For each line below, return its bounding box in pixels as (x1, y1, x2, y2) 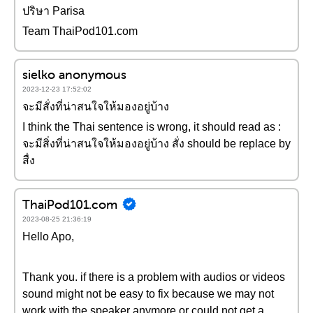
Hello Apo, (22, 231, 74, 242)
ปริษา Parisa (22, 5, 85, 17)
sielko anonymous (22, 66, 126, 82)
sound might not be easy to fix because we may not (22, 288, 274, 300)
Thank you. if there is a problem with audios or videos (22, 271, 285, 283)
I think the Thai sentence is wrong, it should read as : (22, 121, 281, 133)
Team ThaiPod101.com (22, 25, 138, 37)
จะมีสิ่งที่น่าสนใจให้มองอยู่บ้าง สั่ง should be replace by (22, 138, 291, 150)
